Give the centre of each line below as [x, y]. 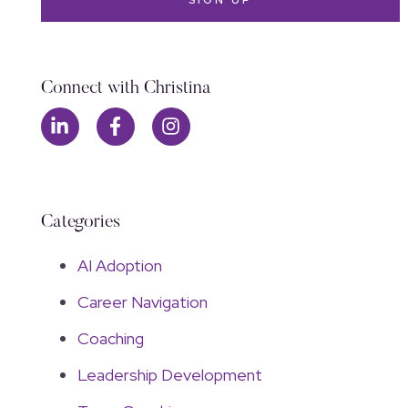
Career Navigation [142, 302]
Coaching [110, 339]
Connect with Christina [126, 88]
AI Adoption [119, 266]
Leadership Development [169, 375]
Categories [80, 223]
